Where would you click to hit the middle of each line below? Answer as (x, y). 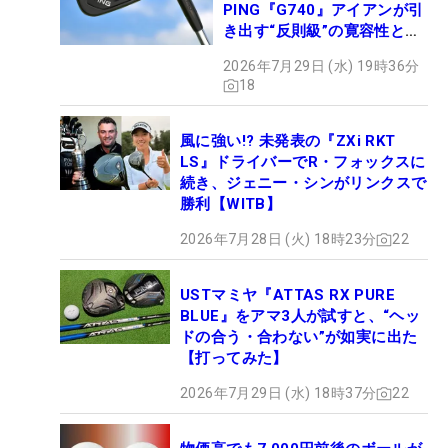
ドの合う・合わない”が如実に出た (299, 337)
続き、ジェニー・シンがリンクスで (303, 183)
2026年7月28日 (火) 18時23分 (278, 239)
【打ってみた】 (234, 358)
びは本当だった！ (285, 52)
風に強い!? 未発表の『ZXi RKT (288, 141)
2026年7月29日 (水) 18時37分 (278, 393)
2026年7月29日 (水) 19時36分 (321, 66)
